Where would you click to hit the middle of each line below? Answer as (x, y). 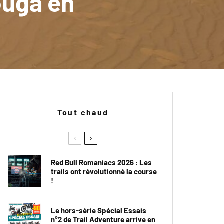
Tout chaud (83, 112)
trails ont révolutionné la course (104, 171)
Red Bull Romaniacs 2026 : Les (101, 162)
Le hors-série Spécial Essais (99, 210)
